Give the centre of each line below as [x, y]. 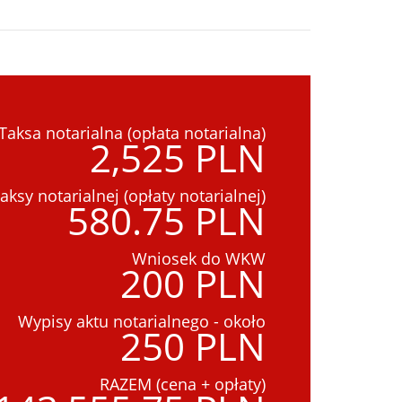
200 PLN [193, 283]
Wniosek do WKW [199, 258]
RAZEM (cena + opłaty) [183, 384]
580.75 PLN [166, 220]
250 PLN [193, 346]
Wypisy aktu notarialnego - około [142, 321]
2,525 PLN [178, 157]
